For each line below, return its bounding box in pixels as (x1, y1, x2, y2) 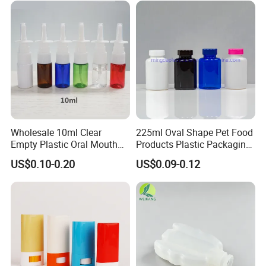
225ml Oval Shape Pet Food (135, 125, 253, 139)
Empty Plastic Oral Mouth (11, 137, 118, 151)
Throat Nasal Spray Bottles (11, 149, 124, 163)
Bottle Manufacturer (135, 149, 220, 163)
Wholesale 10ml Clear (11, 125, 102, 139)
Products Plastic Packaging (135, 137, 251, 151)
